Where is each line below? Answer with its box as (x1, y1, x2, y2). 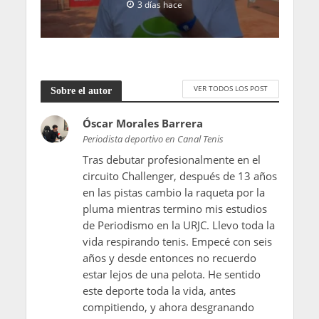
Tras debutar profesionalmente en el (82, 152, 261, 167)
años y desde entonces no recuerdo (82, 250, 256, 265)
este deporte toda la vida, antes (82, 283, 236, 298)
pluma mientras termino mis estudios (82, 201, 267, 216)
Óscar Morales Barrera (82, 115, 203, 130)
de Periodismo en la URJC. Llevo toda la (82, 217, 275, 232)
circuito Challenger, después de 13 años (82, 168, 277, 183)
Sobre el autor (50, 85, 112, 97)
